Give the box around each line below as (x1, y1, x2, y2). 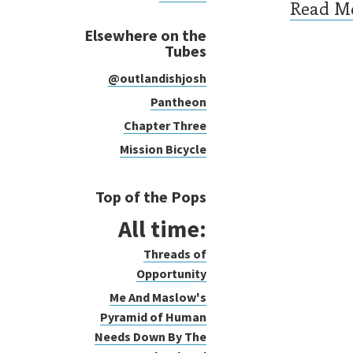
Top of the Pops (95, 186, 206, 206)
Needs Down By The (95, 328, 206, 344)
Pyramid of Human (100, 308, 206, 325)
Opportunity (136, 265, 206, 281)
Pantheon (150, 94, 206, 110)
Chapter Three (124, 117, 206, 134)
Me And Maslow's (110, 288, 206, 305)
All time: (118, 213, 206, 243)
